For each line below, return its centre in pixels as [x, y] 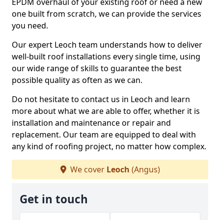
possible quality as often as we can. [77, 80]
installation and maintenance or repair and [91, 123]
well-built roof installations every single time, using [106, 56]
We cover [87, 169]
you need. [30, 26]
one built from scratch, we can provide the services [107, 14]
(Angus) [145, 169]
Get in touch [54, 199]
